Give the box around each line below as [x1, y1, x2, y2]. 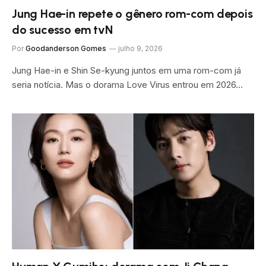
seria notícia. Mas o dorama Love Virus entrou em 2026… [12, 78, 243, 90]
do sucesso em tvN [12, 22, 113, 37]
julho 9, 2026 [118, 43, 163, 53]
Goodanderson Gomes [26, 43, 106, 53]
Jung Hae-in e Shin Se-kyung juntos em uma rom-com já [12, 64, 241, 76]
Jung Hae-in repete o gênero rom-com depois [12, 6, 253, 21]
